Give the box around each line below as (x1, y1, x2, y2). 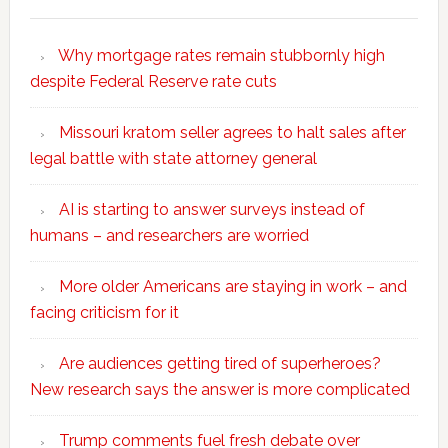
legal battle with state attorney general (29, 149, 317, 169)
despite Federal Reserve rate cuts (29, 72, 277, 92)
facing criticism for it (29, 303, 179, 323)
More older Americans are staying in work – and (58, 277, 407, 297)
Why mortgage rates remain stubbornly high (57, 46, 385, 66)
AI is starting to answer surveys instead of (58, 200, 365, 220)
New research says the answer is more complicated (29, 380, 410, 400)
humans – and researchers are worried (29, 226, 309, 246)
